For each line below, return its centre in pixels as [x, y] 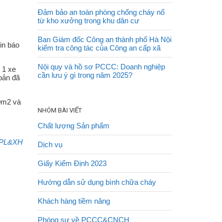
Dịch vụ [50, 144]
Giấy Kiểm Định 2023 [72, 163]
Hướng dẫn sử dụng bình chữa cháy [97, 182]
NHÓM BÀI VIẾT [60, 110]
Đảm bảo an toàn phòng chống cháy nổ [101, 12]
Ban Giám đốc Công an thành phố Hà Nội [105, 39]
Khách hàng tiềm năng [74, 201]
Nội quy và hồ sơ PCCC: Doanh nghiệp [101, 67]
